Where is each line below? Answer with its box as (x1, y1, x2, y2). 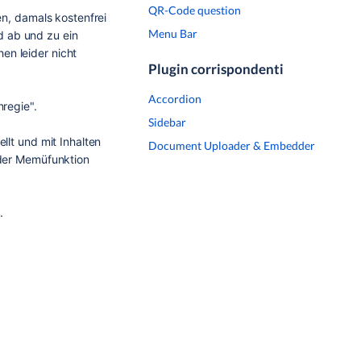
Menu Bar (148, 27, 197, 40)
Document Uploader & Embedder (148, 139, 315, 152)
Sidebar (148, 115, 186, 129)
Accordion (148, 92, 201, 106)
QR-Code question (148, 3, 241, 17)
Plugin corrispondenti (148, 60, 284, 77)
